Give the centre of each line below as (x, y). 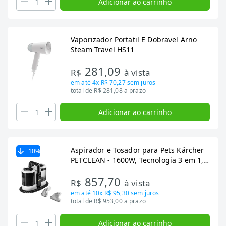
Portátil (83, 170)
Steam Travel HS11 (103, 50)
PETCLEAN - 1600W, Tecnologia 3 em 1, (137, 160)
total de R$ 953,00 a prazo (108, 201)
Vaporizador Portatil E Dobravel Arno (134, 40)
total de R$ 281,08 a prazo (108, 91)
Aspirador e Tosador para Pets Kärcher (137, 150)
